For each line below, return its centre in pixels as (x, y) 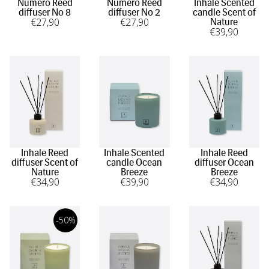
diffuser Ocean (224, 162)
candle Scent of (224, 12)
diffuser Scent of (45, 162)
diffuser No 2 (134, 12)
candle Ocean (134, 162)
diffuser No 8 (45, 12)
